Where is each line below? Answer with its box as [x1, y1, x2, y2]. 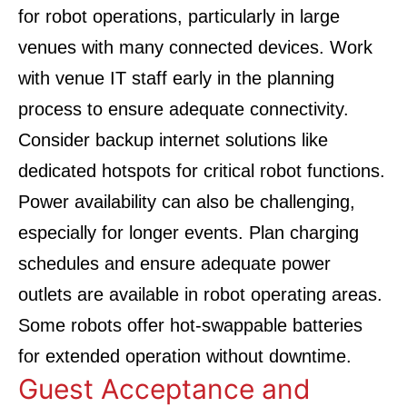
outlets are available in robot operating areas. [18, 284, 382, 304]
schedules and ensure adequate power [18, 253, 331, 273]
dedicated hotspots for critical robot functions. [18, 161, 385, 181]
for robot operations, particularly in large [18, 6, 340, 26]
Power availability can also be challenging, [18, 192, 355, 212]
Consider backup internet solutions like [18, 130, 328, 150]
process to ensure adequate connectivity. [18, 99, 349, 119]
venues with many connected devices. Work [18, 37, 372, 57]
